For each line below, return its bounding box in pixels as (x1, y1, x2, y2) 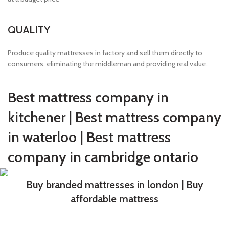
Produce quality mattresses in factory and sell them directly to (8, 48, 202, 58)
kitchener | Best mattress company (8, 108, 221, 126)
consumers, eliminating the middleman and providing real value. (8, 59, 208, 69)
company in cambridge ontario (8, 148, 198, 166)
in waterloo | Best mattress (8, 128, 171, 146)
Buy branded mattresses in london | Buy (26, 178, 203, 191)
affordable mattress (71, 193, 158, 205)
